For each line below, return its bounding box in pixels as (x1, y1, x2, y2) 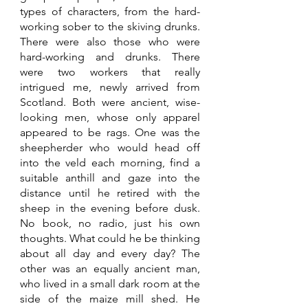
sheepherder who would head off (20, 141, 200, 155)
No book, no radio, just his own (20, 217, 200, 230)
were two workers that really (20, 65, 200, 79)
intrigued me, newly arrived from (20, 80, 200, 94)
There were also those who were (20, 35, 200, 49)
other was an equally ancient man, (20, 262, 200, 276)
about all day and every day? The (20, 247, 200, 261)
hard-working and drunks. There (20, 50, 200, 64)
